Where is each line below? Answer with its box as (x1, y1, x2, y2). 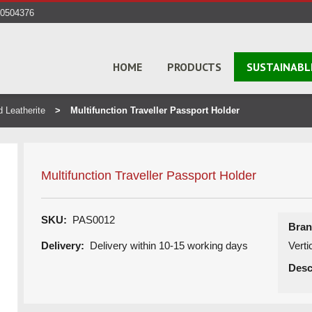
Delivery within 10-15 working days (90, 240, 248, 251)
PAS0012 (67, 214, 115, 226)
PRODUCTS (167, 60, 221, 74)
